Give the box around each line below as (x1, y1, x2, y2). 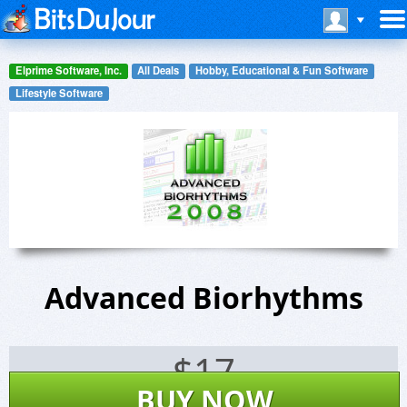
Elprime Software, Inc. (15, 63, 122, 78)
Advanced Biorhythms (44, 278, 363, 318)
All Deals (137, 63, 180, 78)
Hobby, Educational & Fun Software (194, 63, 368, 78)
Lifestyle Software (15, 84, 103, 100)
